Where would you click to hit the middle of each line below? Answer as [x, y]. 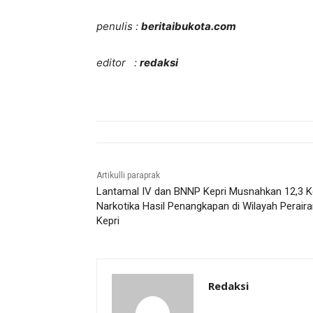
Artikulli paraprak [128, 176]
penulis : [119, 27]
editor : [118, 63]
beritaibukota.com [189, 27]
